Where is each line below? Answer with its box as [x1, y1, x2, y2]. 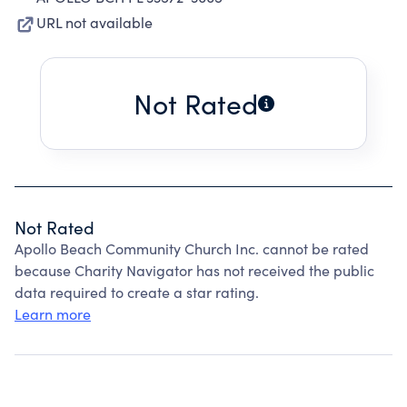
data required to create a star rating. [15, 283, 259, 302]
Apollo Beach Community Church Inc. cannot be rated [15, 239, 369, 258]
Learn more [15, 304, 91, 323]
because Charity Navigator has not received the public [15, 261, 374, 280]
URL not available [36, 13, 153, 32]
